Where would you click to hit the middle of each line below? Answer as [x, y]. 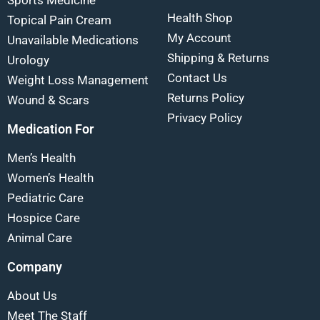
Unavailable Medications [73, 40]
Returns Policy [206, 98]
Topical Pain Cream [59, 20]
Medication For [50, 129]
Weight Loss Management [78, 80]
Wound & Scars [48, 100]
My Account [199, 38]
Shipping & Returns [218, 58]
